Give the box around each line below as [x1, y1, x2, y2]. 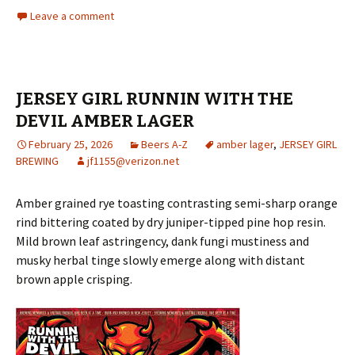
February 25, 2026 [29, 137, 113, 151]
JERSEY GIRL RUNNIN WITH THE [16, 88, 293, 109]
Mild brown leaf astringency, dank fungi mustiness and [16, 233, 309, 249]
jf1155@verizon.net [87, 154, 179, 168]
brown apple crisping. [16, 271, 132, 287]
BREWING [16, 154, 59, 168]
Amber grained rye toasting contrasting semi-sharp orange [16, 195, 338, 211]
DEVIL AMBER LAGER [16, 110, 194, 132]
